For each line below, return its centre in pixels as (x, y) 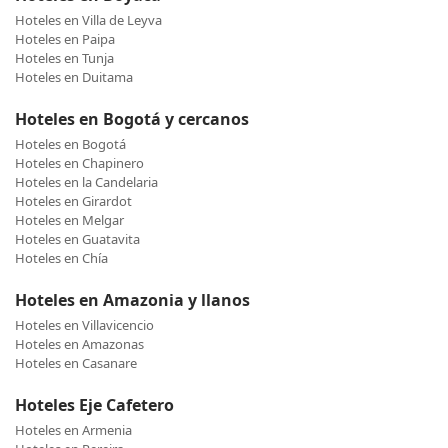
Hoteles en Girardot (73, 201)
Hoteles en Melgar (69, 220)
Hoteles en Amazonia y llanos (132, 300)
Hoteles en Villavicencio (84, 325)
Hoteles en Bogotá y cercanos (132, 119)
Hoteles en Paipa (65, 39)
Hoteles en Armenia (73, 430)
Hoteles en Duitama (74, 77)
